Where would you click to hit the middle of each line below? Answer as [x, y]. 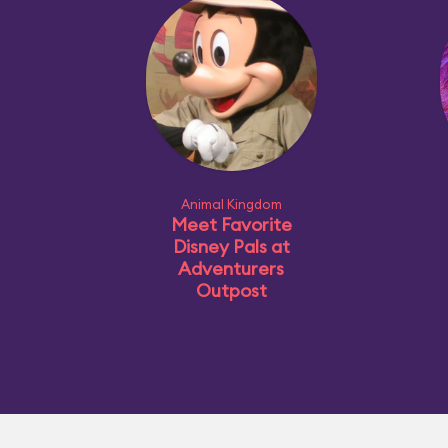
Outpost [231, 290]
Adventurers [231, 268]
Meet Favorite [231, 224]
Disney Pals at [231, 246]
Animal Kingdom [231, 204]
